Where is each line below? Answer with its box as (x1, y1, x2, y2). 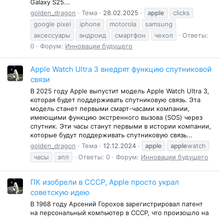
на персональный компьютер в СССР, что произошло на (30, 208, 209, 217)
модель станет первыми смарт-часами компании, (30, 104, 190, 112)
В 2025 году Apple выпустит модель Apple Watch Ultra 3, (30, 87, 209, 95)
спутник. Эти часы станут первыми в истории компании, (30, 122, 211, 130)
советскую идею (30, 188, 89, 197)
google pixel (34, 20, 71, 28)
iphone (80, 20, 101, 28)
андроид (79, 31, 106, 39)
